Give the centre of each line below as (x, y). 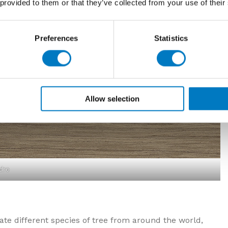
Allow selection (112, 99)
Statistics (171, 38)
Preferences (56, 38)
